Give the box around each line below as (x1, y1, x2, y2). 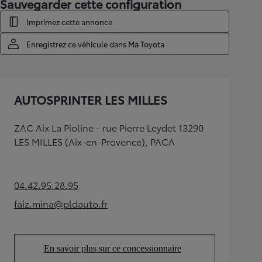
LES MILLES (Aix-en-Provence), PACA (14, 135, 175, 148)
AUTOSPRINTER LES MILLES (14, 91, 167, 108)
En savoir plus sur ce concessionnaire (43, 243, 181, 253)
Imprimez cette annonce (26, 16, 112, 27)
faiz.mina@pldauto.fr (14, 196, 108, 210)
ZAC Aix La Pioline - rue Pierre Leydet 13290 (14, 120, 204, 134)
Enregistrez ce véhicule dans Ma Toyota (26, 39, 164, 49)
